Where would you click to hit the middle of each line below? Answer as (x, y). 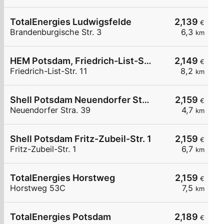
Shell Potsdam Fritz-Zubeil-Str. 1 (81, 139)
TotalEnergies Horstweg (62, 178)
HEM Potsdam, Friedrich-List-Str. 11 (148, 61)
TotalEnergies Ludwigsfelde (71, 22)
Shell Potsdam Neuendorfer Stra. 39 (146, 100)
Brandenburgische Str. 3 (56, 32)
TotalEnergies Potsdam (60, 217)
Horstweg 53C (38, 188)
